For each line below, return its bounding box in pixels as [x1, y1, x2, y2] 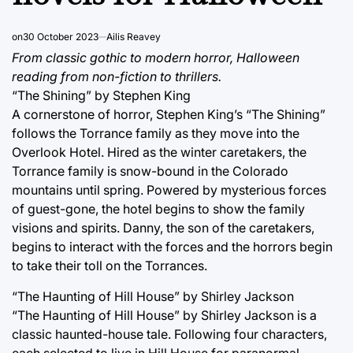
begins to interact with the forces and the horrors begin [12, 239, 333, 255]
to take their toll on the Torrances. [12, 258, 207, 274]
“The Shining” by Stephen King [12, 87, 191, 104]
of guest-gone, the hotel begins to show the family [12, 201, 305, 217]
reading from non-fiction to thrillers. [12, 69, 221, 85]
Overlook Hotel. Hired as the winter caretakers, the [12, 144, 307, 161]
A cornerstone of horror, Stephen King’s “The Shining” [12, 106, 325, 123]
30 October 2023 [23, 31, 98, 43]
